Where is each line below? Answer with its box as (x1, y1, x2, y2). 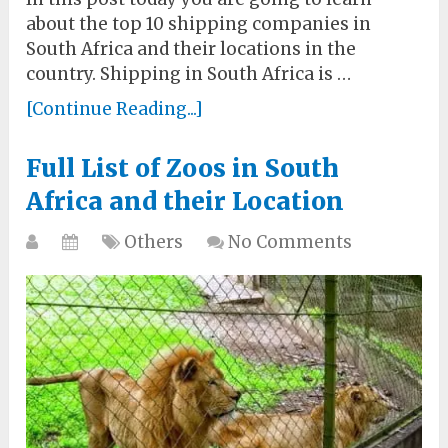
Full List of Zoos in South (26, 153, 340, 185)
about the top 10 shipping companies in (26, 13, 372, 36)
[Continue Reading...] (26, 98, 204, 121)
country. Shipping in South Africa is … (26, 63, 352, 86)
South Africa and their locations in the (26, 38, 357, 61)
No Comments (228, 231, 353, 254)
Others (124, 231, 184, 254)
